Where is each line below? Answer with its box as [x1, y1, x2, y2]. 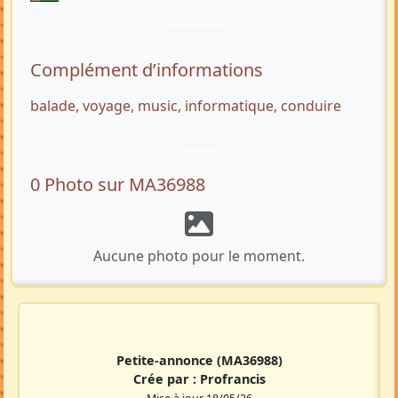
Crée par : [132, 370, 200, 388]
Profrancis [199, 370, 266, 388]
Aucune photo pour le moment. [93, 246, 305, 267]
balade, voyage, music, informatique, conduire [30, 96, 341, 116]
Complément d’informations [30, 58, 263, 83]
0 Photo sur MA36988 [30, 172, 205, 197]
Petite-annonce [115, 352, 217, 370]
